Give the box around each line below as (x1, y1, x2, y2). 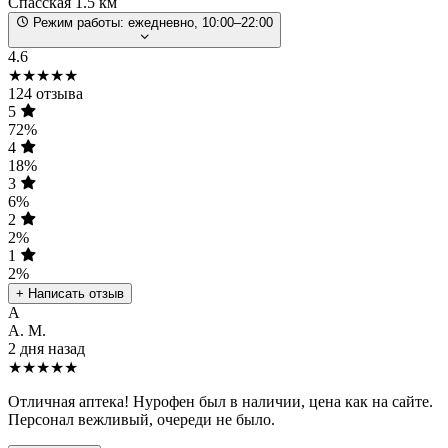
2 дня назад (8, 339, 85, 357)
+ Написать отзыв (16, 285, 124, 301)
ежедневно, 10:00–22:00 (128, 14, 273, 30)
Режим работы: (33, 14, 124, 30)
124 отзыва (8, 84, 83, 102)
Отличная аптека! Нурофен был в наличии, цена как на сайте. (8, 392, 433, 410)
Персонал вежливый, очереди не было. (8, 410, 275, 428)
